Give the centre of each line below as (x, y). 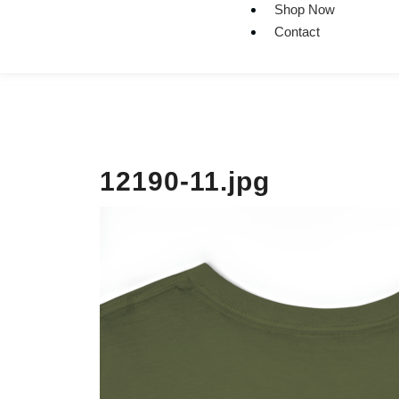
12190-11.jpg (185, 181)
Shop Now (304, 9)
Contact (297, 32)
